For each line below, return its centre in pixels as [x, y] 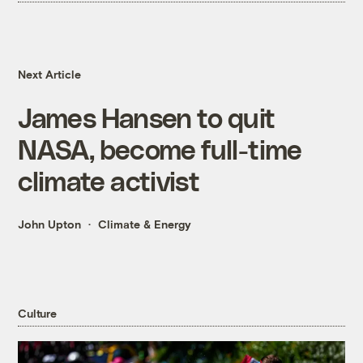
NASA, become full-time [160, 149]
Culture [37, 313]
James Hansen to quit [147, 117]
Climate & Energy [145, 224]
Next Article [50, 75]
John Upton [50, 224]
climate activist [109, 181]
